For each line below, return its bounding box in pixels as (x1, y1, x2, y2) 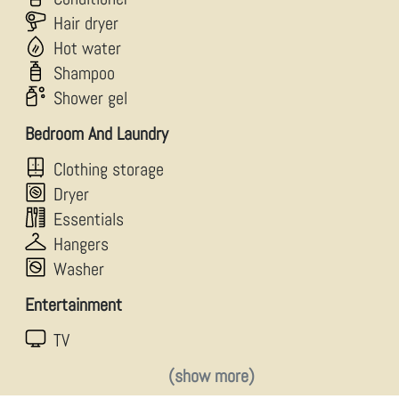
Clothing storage (53, 158, 164, 181)
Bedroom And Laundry (25, 122, 168, 145)
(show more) (168, 364, 255, 387)
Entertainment (25, 293, 122, 316)
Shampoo (53, 61, 115, 85)
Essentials (53, 208, 124, 231)
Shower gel (53, 86, 127, 110)
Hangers (53, 232, 109, 256)
